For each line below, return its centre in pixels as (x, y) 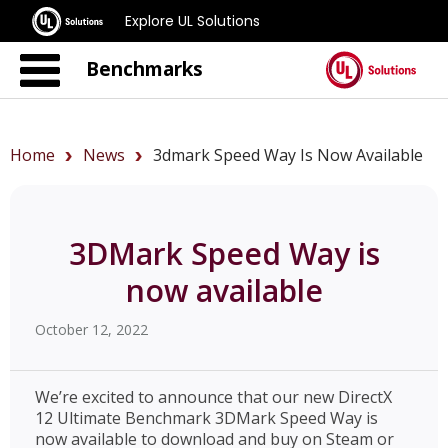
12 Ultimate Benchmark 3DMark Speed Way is (206, 418)
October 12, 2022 (91, 329)
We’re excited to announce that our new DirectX (213, 397)
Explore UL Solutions (193, 20)
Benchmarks (144, 68)
